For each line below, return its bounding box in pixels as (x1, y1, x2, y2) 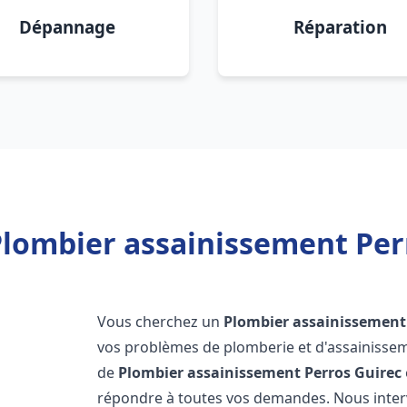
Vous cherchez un (97, 312, 224, 332)
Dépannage (19, 15, 115, 38)
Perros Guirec (304, 362, 402, 382)
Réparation (293, 15, 387, 38)
